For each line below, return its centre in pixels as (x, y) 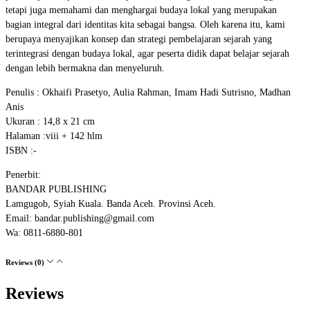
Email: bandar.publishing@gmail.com (80, 218)
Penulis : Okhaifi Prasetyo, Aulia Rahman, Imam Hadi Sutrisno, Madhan (148, 92)
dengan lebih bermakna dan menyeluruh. (85, 68)
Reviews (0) (26, 262)
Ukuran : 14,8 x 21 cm (50, 121)
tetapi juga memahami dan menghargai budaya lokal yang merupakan (141, 10)
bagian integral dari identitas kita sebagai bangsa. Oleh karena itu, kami (145, 24)
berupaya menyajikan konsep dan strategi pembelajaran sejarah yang (139, 39)
